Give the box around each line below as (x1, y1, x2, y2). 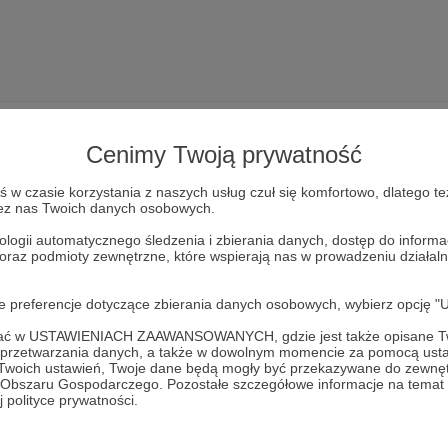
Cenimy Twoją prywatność (86, 140, 362, 168)
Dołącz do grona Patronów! (74, 205, 374, 234)
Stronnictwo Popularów (201, 260, 384, 279)
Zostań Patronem (148, 317, 300, 338)
